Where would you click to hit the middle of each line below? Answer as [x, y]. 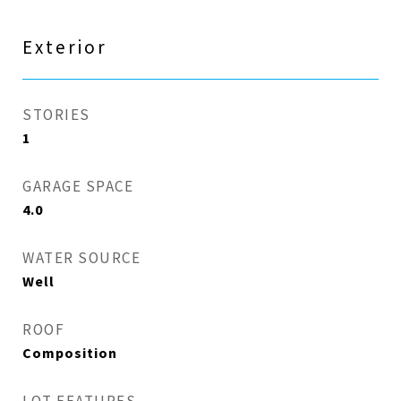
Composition [70, 354]
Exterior [65, 48]
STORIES [56, 115]
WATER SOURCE [81, 258]
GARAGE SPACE [78, 187]
